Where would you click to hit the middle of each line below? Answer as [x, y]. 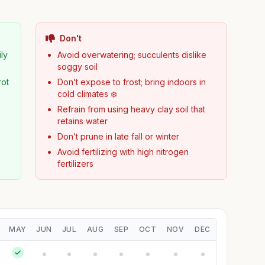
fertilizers [75, 164]
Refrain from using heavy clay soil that [131, 109]
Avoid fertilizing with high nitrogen [123, 152]
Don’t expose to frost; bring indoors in [131, 82]
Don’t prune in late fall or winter [118, 136]
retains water [82, 121]
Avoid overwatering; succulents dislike [132, 55]
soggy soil [77, 67]
